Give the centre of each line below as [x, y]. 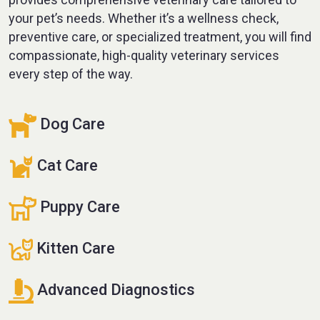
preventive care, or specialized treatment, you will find [160, 36]
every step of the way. [71, 74]
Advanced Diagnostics [114, 290]
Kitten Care [74, 249]
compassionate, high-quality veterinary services [144, 55]
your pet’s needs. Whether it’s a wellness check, [144, 18]
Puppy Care [78, 207]
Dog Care [71, 124]
